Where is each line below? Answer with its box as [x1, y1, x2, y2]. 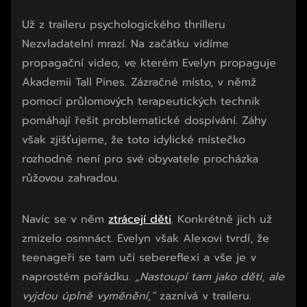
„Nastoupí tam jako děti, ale [135, 268, 284, 285]
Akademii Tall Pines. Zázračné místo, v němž [22, 73, 256, 90]
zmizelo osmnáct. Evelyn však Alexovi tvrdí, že [22, 230, 269, 247]
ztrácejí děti [108, 210, 171, 228]
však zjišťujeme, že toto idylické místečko [22, 131, 245, 148]
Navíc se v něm [22, 210, 108, 228]
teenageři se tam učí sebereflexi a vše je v [22, 249, 256, 266]
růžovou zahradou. [22, 169, 119, 186]
